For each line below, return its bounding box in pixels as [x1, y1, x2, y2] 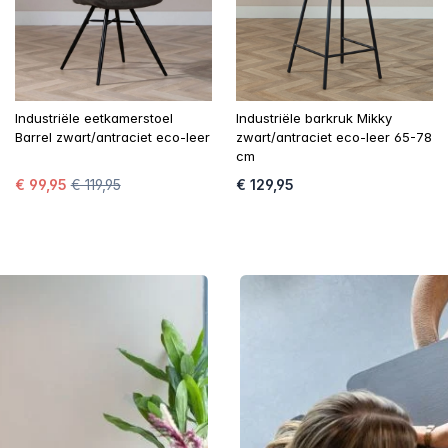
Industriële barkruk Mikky [235, 110, 392, 127]
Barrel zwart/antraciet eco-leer [14, 129, 210, 146]
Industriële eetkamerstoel [14, 110, 173, 127]
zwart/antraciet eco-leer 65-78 [235, 129, 432, 146]
